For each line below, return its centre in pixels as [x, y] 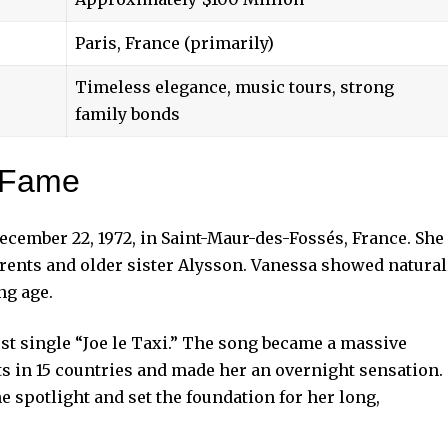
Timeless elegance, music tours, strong [234, 86]
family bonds [127, 113]
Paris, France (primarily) [174, 42]
